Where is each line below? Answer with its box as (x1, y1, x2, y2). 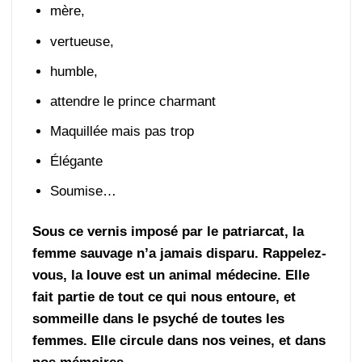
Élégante (50, 154, 103, 170)
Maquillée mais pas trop (50, 124, 195, 140)
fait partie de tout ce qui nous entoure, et (32, 288, 297, 305)
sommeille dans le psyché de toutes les (32, 310, 285, 326)
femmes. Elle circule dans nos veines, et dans (32, 332, 326, 348)
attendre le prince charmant (50, 93, 217, 109)
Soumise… (50, 183, 117, 200)
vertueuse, (50, 33, 115, 49)
